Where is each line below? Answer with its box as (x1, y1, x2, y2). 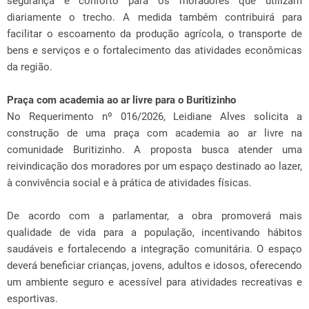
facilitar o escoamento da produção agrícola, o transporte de (7, 28, 302, 40)
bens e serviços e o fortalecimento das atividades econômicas (7, 44, 302, 57)
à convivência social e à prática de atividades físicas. (7, 177, 255, 189)
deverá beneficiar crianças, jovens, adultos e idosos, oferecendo (7, 259, 302, 272)
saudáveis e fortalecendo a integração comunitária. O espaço (7, 243, 302, 255)
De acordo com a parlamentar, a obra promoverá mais (7, 210, 302, 222)
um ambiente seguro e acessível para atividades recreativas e (7, 276, 302, 288)
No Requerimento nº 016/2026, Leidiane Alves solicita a (7, 110, 302, 123)
